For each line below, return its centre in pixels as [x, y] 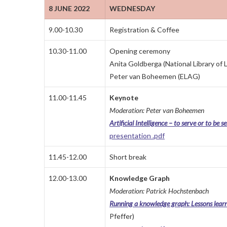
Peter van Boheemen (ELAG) [155, 77]
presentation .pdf [137, 136]
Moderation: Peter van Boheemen [157, 110]
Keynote [124, 98]
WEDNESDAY [132, 9]
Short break [128, 157]
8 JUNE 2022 [69, 9]
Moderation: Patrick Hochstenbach [159, 191]
